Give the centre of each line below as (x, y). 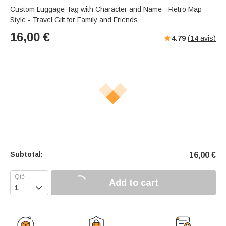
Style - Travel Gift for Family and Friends (74, 20)
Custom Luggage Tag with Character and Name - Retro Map (106, 9)
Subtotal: (26, 155)
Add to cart (133, 182)
